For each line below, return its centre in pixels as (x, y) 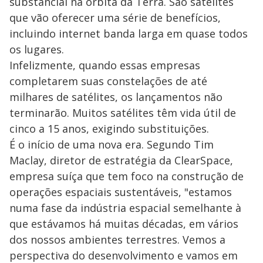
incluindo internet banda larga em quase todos (129, 34)
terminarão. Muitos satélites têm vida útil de (123, 113)
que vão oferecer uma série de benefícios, (115, 18)
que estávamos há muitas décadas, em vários (124, 224)
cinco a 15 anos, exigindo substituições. (109, 129)
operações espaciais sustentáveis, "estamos (121, 192)
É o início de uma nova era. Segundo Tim (112, 145)
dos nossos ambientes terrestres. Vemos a (117, 240)
